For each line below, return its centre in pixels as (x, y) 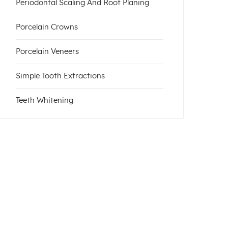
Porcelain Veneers (47, 51)
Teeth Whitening (45, 100)
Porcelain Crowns (47, 27)
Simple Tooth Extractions (60, 76)
